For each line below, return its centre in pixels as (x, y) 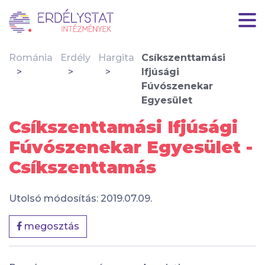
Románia (31, 58)
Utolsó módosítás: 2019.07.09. (80, 198)
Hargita (116, 58)
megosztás (51, 226)
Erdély (75, 58)
